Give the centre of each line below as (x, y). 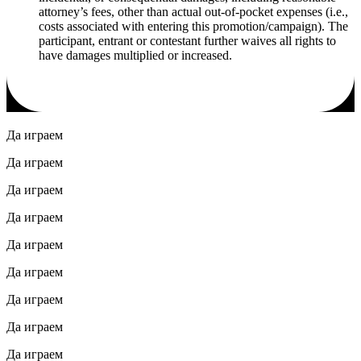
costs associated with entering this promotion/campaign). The (193, 27)
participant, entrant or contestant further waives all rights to (187, 41)
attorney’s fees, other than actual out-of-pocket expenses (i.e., (193, 12)
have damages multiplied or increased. (135, 56)
